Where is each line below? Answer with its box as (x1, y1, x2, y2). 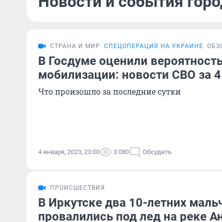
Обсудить (143, 148, 171, 156)
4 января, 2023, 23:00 (38, 148, 100, 156)
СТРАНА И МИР (50, 43, 100, 50)
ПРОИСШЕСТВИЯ (50, 184, 105, 191)
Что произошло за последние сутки (38, 86, 181, 97)
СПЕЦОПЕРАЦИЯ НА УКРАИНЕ (104, 43, 203, 50)
